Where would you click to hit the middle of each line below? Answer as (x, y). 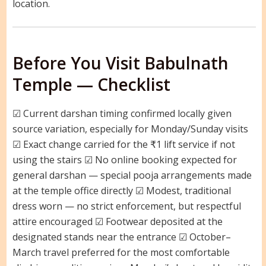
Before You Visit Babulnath (120, 63)
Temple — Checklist (91, 84)
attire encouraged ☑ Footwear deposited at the (117, 222)
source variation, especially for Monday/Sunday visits (130, 129)
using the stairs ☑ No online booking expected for (124, 160)
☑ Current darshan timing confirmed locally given (122, 114)
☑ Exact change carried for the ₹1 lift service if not (123, 145)
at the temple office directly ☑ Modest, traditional (121, 191)
